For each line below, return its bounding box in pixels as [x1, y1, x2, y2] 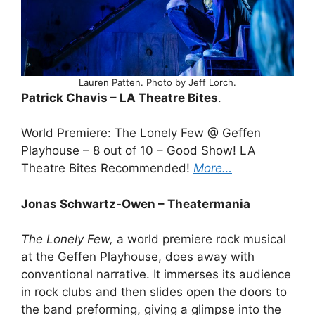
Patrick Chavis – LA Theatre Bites [21, 90, 218, 105]
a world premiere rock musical [113, 232, 286, 247]
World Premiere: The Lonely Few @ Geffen [21, 126, 261, 141]
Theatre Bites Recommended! [21, 161, 193, 176]
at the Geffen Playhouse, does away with [21, 250, 255, 264]
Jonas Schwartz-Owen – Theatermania [21, 196, 250, 211]
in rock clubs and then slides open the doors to [21, 285, 287, 300]
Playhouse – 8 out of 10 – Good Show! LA [21, 143, 256, 158]
